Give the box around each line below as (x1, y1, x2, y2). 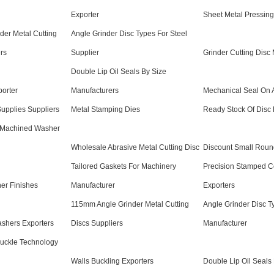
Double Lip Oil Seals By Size (71, 67, 166, 76)
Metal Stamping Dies (71, 105, 140, 114)
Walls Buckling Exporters (71, 257, 154, 266)
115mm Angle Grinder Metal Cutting (71, 200, 189, 209)
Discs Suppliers (71, 219, 123, 228)
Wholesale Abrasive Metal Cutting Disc (71, 143, 199, 152)
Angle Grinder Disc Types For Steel (71, 29, 187, 39)
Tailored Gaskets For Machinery (71, 162, 176, 171)
